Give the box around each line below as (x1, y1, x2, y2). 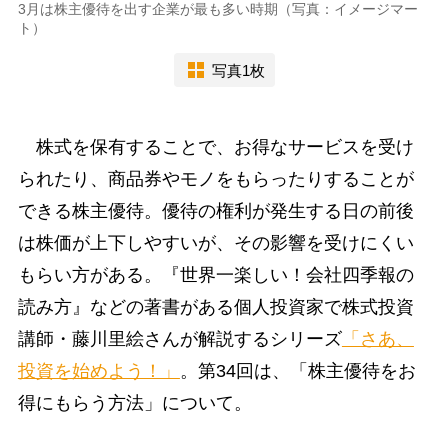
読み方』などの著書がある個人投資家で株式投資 (17, 297, 414, 318)
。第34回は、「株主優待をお (179, 361, 416, 382)
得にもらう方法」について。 (17, 393, 252, 414)
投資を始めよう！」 (17, 361, 180, 382)
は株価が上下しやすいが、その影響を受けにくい (17, 233, 414, 254)
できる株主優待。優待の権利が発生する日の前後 (17, 201, 414, 222)
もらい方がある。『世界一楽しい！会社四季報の (17, 265, 414, 286)
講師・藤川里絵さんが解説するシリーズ (17, 329, 342, 350)
